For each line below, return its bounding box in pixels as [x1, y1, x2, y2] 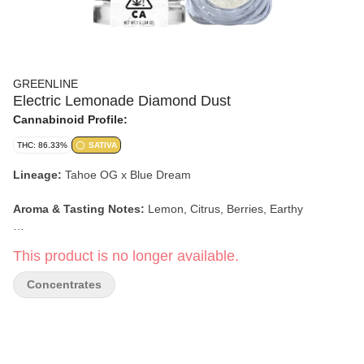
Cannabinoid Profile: [13, 113, 128, 126]
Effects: [13, 236, 59, 249]
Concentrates [27, 278, 102, 291]
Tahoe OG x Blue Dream [62, 168, 191, 181]
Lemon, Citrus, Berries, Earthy [145, 202, 303, 215]
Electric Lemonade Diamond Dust [13, 93, 231, 109]
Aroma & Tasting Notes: [13, 202, 145, 215]
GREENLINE [13, 77, 78, 90]
